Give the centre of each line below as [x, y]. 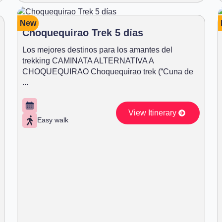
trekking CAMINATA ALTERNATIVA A [88, 60]
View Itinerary [152, 112]
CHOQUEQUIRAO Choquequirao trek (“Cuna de [108, 71]
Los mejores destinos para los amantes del [97, 50]
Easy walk [53, 120]
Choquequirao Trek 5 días [83, 32]
